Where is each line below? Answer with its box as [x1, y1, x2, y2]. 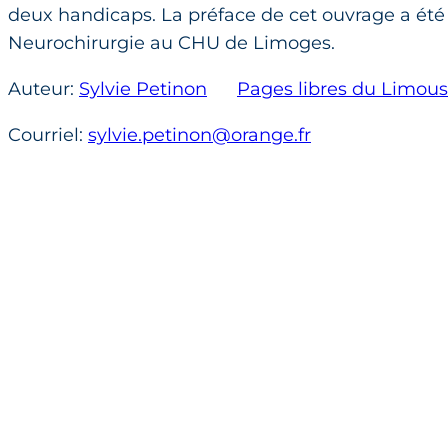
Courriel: [8, 124, 88, 147]
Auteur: [8, 78, 79, 101]
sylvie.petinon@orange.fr [88, 124, 311, 147]
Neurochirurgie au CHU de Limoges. [8, 32, 335, 55]
